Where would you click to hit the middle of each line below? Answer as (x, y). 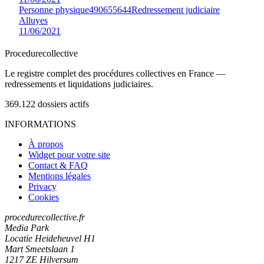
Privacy (42, 186)
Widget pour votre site (69, 154)
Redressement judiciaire (176, 9)
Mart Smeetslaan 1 (40, 249)
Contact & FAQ (58, 165)
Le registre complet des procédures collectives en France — (115, 73)
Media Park (27, 227)
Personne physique (54, 9)
